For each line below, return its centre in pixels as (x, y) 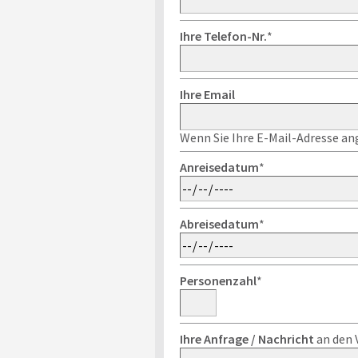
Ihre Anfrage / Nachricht (247, 339)
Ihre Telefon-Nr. (223, 36)
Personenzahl (218, 280)
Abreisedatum (219, 224)
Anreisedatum (219, 167)
